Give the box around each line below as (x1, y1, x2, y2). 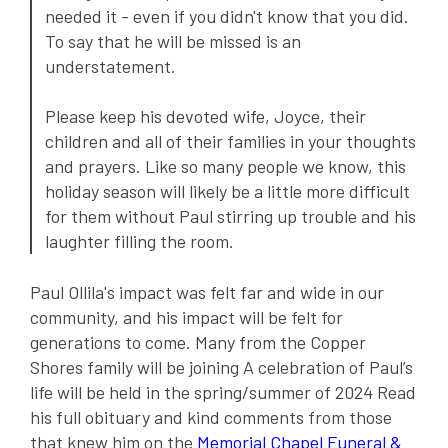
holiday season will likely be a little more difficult (44, 180, 410, 203)
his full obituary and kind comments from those (30, 405, 392, 428)
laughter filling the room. (44, 230, 234, 253)
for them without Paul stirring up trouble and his (44, 205, 416, 228)
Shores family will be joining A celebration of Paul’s (30, 355, 413, 378)
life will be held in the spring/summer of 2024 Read (30, 380, 416, 403)
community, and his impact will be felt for (30, 305, 343, 328)
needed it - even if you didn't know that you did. (44, 5, 409, 28)
